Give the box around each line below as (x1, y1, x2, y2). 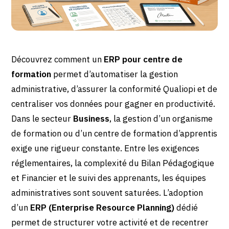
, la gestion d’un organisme (109, 113, 213, 125)
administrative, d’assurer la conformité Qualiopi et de (11, 83, 218, 95)
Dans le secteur (11, 113, 74, 125)
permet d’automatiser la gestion (51, 68, 178, 80)
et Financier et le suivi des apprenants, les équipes (11, 172, 207, 184)
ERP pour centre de (104, 54, 183, 65)
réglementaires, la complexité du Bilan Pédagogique (11, 157, 215, 169)
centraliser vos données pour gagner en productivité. (11, 98, 216, 110)
